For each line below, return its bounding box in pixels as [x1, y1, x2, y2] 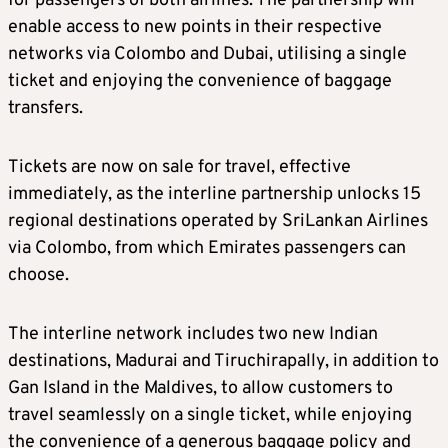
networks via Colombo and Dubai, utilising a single [8, 42, 407, 66]
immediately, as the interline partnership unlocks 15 [8, 182, 421, 206]
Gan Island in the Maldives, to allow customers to [8, 376, 393, 400]
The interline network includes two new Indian [8, 322, 378, 346]
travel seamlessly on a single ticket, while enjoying [8, 403, 412, 427]
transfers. [8, 96, 83, 120]
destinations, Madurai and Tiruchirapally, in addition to [8, 349, 439, 373]
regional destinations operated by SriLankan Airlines [8, 209, 428, 233]
